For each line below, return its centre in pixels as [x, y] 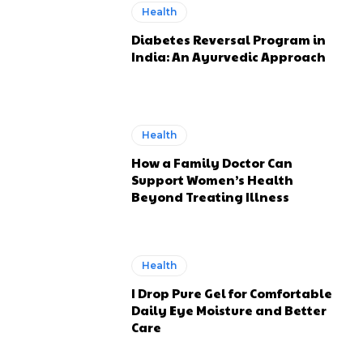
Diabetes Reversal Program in [229, 40]
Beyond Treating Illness [211, 196]
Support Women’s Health [213, 179]
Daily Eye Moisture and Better [229, 310]
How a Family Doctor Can [212, 162]
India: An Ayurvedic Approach [229, 57]
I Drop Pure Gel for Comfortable [232, 293]
